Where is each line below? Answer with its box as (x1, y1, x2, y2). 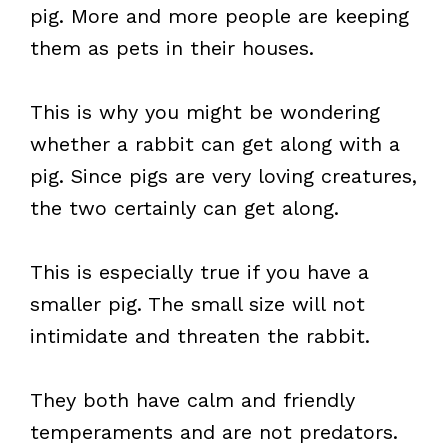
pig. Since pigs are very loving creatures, (30, 164, 417, 188)
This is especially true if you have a (30, 260, 369, 284)
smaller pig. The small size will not (30, 292, 365, 316)
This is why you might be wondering (30, 100, 380, 124)
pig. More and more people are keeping (30, 4, 409, 28)
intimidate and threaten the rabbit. (30, 324, 370, 348)
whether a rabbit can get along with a (30, 132, 400, 156)
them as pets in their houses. (30, 36, 314, 60)
